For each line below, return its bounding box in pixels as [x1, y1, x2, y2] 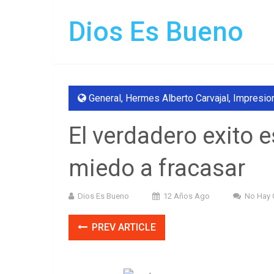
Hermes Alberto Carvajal [125, 92, 229, 104]
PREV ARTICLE [89, 221, 156, 233]
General [89, 92, 121, 104]
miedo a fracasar [68, 155, 245, 182]
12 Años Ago [163, 191, 210, 201]
